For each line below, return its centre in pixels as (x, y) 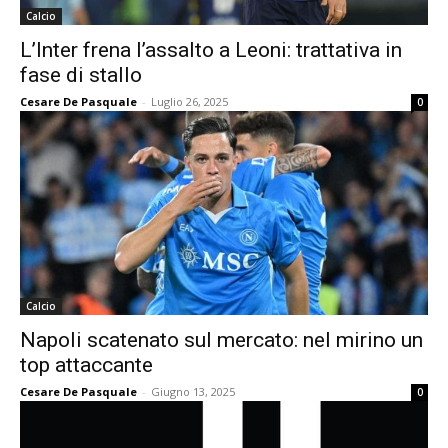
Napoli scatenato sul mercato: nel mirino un (221, 340)
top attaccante (86, 365)
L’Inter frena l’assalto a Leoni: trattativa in (211, 50)
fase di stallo (81, 75)
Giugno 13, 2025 (193, 391)
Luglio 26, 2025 (189, 101)
